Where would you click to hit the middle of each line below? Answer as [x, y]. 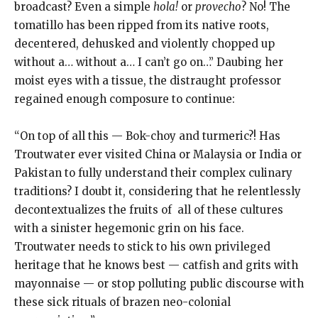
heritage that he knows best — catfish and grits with [156, 265]
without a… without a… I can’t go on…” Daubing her [149, 62]
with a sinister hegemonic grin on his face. [129, 228]
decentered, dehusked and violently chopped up [144, 44]
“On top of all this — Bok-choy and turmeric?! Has [147, 136]
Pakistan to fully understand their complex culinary [153, 173]
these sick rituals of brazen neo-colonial [122, 302]
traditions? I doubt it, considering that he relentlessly [158, 191]
